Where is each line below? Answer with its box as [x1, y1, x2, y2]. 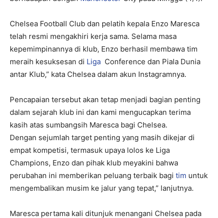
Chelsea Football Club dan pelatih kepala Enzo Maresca [10, 18, 200, 28]
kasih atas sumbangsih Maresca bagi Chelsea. [10, 120, 167, 129]
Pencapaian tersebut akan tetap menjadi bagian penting [10, 94, 200, 104]
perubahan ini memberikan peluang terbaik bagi [10, 170, 176, 180]
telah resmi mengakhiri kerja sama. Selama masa [10, 31, 177, 41]
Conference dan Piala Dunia [101, 56, 200, 66]
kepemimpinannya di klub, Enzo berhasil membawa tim [10, 44, 198, 54]
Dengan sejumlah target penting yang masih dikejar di [10, 132, 195, 142]
